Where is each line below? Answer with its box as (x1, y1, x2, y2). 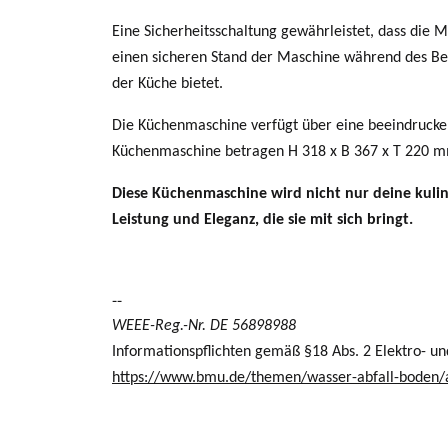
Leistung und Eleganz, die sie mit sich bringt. (112, 212, 413, 228)
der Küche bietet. (112, 76, 223, 92)
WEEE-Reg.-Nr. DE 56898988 (112, 318, 296, 334)
